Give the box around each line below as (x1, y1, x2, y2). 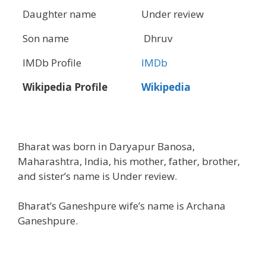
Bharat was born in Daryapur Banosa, (18, 139, 195, 153)
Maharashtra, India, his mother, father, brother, (18, 154, 240, 168)
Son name (23, 31, 69, 46)
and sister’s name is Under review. (18, 169, 177, 183)
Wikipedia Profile (23, 80, 107, 94)
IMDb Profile (23, 56, 81, 70)
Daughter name (23, 7, 96, 21)
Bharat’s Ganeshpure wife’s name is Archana (18, 199, 226, 213)
